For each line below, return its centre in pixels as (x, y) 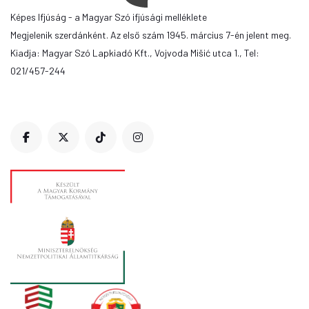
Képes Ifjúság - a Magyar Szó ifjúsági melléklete (109, 17)
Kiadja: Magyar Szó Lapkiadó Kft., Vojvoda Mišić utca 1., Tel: (135, 52)
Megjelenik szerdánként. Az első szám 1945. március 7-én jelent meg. (151, 34)
